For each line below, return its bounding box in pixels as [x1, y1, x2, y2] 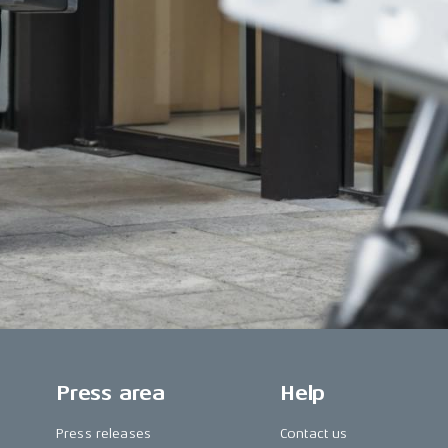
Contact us [280, 426, 348, 442]
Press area [56, 381, 165, 406]
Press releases [56, 426, 151, 442]
